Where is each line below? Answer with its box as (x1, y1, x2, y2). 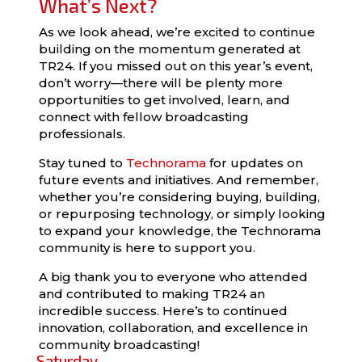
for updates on (205, 155, 303, 170)
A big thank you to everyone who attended (38, 269, 308, 284)
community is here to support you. (38, 240, 255, 255)
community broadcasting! (38, 337, 200, 352)
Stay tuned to (38, 155, 126, 170)
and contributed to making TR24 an (38, 286, 265, 301)
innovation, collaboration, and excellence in (38, 320, 308, 335)
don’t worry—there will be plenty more (38, 75, 283, 90)
